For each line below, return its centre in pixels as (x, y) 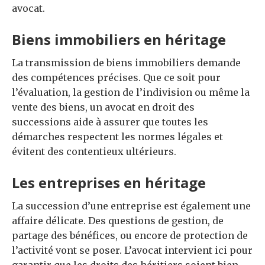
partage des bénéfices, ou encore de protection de (130, 236)
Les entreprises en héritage (109, 183)
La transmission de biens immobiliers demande (126, 63)
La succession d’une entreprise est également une (131, 206)
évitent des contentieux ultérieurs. (94, 152)
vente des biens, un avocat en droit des (103, 107)
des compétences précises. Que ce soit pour (116, 78)
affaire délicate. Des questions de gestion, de (118, 221)
